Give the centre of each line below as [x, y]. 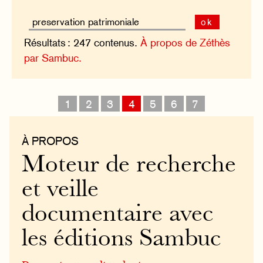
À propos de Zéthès [186, 43]
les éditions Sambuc [122, 240]
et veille [60, 190]
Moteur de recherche [129, 166]
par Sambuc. [53, 58]
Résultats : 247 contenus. [82, 43]
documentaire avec [118, 215]
